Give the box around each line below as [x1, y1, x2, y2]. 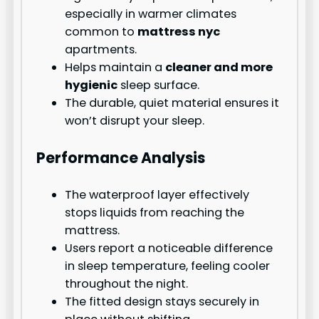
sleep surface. [117, 77, 200, 94]
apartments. [65, 41, 137, 58]
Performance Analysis [36, 147, 206, 168]
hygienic [65, 77, 118, 94]
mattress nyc [137, 23, 221, 41]
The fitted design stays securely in [65, 293, 260, 310]
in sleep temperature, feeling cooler [65, 258, 271, 275]
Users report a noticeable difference [65, 240, 273, 257]
